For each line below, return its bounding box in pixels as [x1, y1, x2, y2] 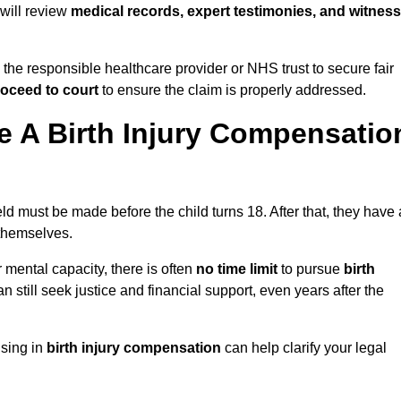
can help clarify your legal [221, 340, 387, 356]
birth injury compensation [47, 340, 221, 356]
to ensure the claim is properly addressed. [98, 82, 366, 98]
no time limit [196, 261, 277, 277]
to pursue [277, 261, 344, 277]
